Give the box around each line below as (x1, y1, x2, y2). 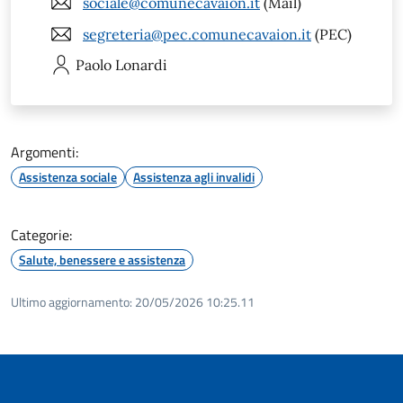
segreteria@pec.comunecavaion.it (83, 24, 311, 43)
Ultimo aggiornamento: (11, 292, 132, 312)
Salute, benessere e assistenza (19, 250, 185, 270)
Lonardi (115, 56, 167, 75)
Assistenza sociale (19, 167, 117, 187)
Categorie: (11, 224, 72, 246)
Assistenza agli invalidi (133, 167, 255, 187)
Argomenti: (11, 141, 78, 164)
